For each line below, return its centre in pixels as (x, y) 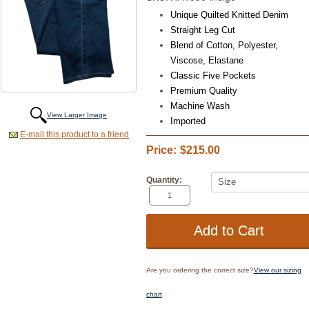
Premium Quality (203, 90)
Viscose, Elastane (207, 60)
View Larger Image (77, 114)
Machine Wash (200, 106)
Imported (188, 121)
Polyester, (258, 45)
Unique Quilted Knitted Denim (229, 14)
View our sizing (277, 270)
